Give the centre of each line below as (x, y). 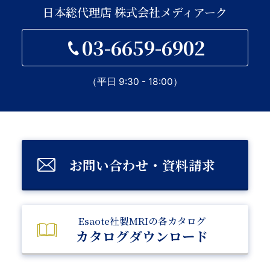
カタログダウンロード (142, 236)
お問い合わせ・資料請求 (142, 165)
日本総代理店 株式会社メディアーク (135, 12)
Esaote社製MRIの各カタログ (142, 221)
